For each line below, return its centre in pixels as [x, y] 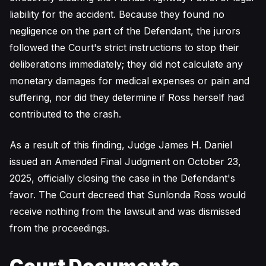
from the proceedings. [59, 228]
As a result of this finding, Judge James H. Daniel [121, 145]
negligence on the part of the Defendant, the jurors [125, 31]
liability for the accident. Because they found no [117, 14]
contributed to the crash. [65, 114]
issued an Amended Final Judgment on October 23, [125, 161]
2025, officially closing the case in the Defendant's [122, 178]
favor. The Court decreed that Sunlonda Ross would [128, 195]
